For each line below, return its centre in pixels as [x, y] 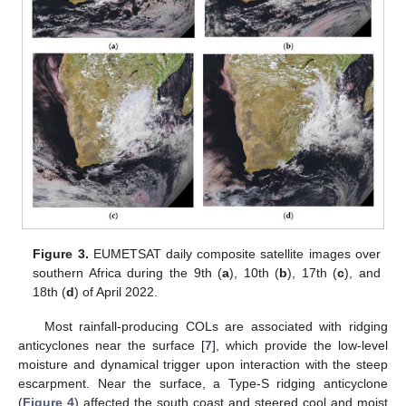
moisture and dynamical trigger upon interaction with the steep [203, 364]
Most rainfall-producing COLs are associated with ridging [216, 326]
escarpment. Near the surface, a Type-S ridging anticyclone [203, 383]
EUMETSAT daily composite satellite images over [234, 253]
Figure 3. [61, 253]
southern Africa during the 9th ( [128, 272]
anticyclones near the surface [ [111, 345]
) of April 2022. [116, 291]
